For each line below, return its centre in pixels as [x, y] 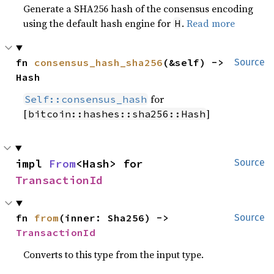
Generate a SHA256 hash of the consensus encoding [139, 9]
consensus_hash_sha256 [99, 62]
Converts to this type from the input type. [114, 254]
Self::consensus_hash [86, 99]
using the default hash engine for [98, 23]
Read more [211, 23]
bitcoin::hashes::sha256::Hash [117, 114]
